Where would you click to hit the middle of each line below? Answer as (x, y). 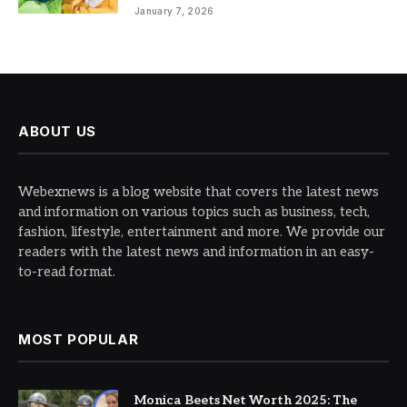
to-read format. (67, 271)
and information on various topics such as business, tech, (194, 211)
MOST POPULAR (79, 339)
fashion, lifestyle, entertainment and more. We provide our (202, 231)
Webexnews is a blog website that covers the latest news (199, 191)
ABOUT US (57, 131)
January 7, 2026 (174, 10)
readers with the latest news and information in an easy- (196, 251)
